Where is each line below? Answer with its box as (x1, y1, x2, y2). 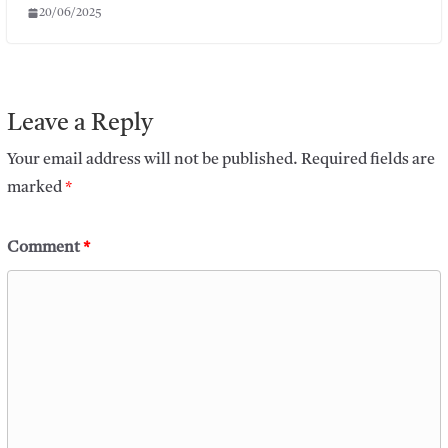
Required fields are (300, 151, 435, 168)
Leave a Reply (6, 111, 153, 136)
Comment (6, 239, 83, 256)
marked (6, 179, 65, 196)
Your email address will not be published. (6, 151, 298, 168)
